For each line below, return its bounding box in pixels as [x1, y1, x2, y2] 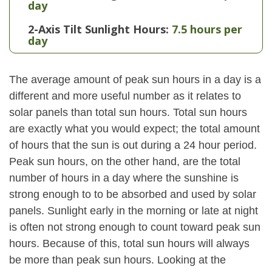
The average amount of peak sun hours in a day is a [9, 73, 261, 86]
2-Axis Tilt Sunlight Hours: [28, 22, 169, 36]
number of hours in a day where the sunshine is [9, 172, 239, 184]
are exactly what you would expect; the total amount [9, 123, 260, 135]
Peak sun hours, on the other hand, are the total [9, 155, 240, 168]
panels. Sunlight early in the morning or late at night [9, 205, 258, 217]
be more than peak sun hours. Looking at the [9, 254, 226, 266]
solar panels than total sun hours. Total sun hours [9, 106, 247, 118]
